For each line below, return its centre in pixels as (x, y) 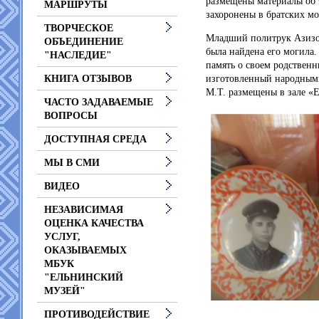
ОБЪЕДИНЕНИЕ (84, 42)
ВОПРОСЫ (71, 116)
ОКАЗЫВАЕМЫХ (85, 250)
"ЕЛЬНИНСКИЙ (84, 277)
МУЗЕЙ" (65, 291)
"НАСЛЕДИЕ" (78, 55)
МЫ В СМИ (72, 163)
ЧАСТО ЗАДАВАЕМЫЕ (99, 102)
